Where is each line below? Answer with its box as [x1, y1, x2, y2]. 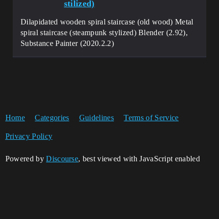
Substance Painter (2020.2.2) [21, 39, 114, 47]
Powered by [5, 154, 46, 163]
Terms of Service [124, 113, 179, 122]
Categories [35, 113, 69, 122]
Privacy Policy [5, 132, 53, 140]
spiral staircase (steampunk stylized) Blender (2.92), [21, 28, 188, 37]
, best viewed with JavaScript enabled [78, 154, 200, 163]
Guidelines [79, 113, 114, 122]
